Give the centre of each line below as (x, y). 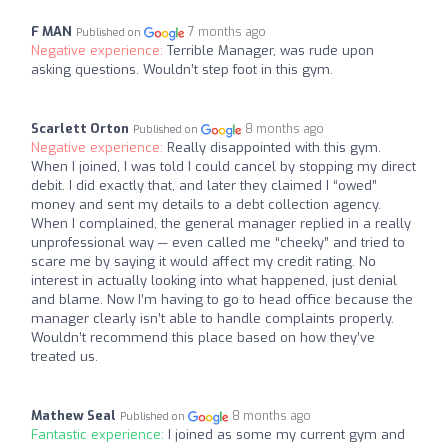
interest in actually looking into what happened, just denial (214, 281)
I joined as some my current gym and (286, 435)
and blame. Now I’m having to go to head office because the (222, 300)
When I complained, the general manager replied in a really (221, 224)
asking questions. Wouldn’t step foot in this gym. (182, 70)
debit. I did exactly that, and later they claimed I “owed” (204, 186)
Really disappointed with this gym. (274, 148)
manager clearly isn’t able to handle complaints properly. (212, 319)
